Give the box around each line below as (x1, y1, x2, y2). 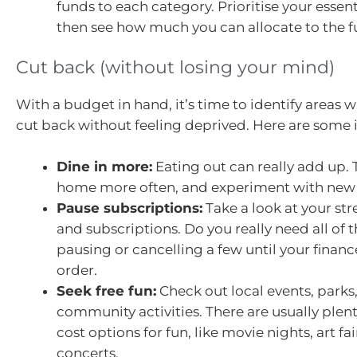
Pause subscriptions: (57, 199, 202, 216)
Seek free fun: (57, 282, 156, 299)
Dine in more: (57, 158, 152, 175)
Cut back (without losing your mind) (16, 57, 335, 79)
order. (57, 261, 97, 278)
